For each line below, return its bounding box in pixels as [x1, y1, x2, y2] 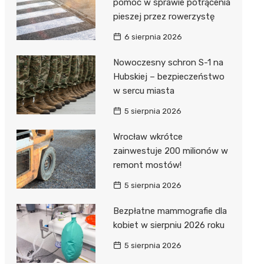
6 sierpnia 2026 [124, 32, 182, 41]
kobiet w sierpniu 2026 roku [113, 220, 225, 230]
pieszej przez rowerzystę [113, 11, 214, 22]
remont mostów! [113, 160, 181, 170]
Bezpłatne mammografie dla [113, 206, 227, 216]
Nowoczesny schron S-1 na [113, 57, 223, 68]
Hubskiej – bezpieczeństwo [113, 71, 225, 82]
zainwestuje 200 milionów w [113, 146, 228, 156]
